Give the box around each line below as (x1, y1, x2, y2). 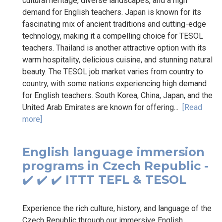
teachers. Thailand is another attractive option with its (22, 43, 206, 53)
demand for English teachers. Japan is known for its (22, 7, 201, 17)
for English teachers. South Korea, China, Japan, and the (22, 90, 213, 100)
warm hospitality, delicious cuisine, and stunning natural (22, 55, 213, 64)
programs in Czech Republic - (22, 158, 209, 173)
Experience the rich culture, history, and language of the (22, 203, 212, 213)
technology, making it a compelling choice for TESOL (22, 31, 203, 41)
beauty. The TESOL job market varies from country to (22, 66, 203, 76)
